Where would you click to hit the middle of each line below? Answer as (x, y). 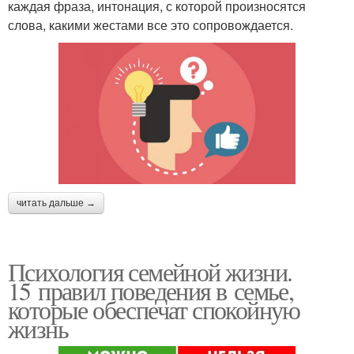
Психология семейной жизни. (150, 271)
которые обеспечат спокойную (154, 309)
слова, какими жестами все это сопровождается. (151, 24)
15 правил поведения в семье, (151, 290)
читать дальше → (56, 203)
